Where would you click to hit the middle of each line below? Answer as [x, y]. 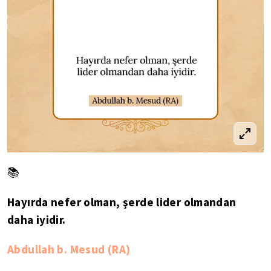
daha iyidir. [37, 220]
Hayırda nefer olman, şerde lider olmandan [122, 202]
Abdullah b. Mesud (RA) [69, 250]
